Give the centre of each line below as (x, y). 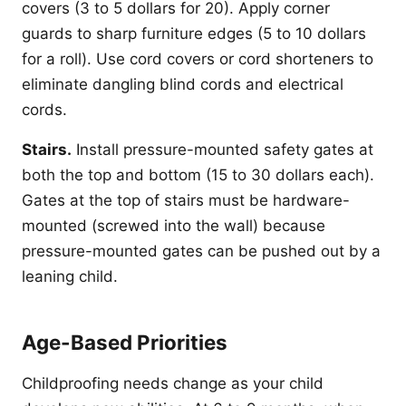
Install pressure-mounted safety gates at (222, 150)
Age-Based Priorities (125, 342)
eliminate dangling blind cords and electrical (183, 84)
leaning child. (70, 276)
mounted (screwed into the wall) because (174, 226)
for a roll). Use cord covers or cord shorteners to (198, 59)
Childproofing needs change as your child (173, 383)
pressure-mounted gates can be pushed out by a (201, 251)
